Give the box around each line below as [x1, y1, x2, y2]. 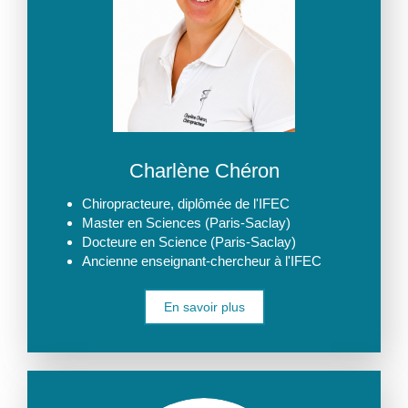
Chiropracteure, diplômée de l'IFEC [82, 196, 290, 211]
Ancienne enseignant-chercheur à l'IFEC [82, 253, 321, 269]
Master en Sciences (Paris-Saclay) [82, 215, 291, 230]
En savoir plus [163, 300, 245, 314]
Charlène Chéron [128, 159, 280, 182]
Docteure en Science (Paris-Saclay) [82, 234, 296, 250]
